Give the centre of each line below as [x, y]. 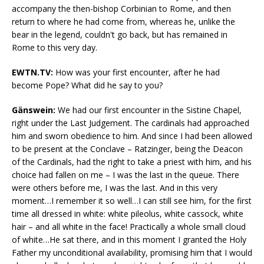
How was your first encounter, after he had [136, 72]
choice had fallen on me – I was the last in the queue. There [126, 175]
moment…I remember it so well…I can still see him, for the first [132, 201]
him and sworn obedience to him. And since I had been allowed [132, 136]
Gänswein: [34, 110]
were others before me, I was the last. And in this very [115, 188]
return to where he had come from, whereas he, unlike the [123, 22]
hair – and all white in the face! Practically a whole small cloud [129, 227]
